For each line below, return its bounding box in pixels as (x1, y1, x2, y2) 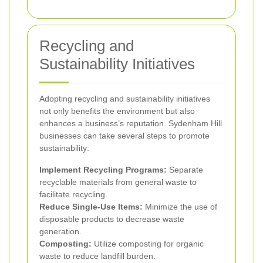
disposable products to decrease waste (39, 214, 184, 224)
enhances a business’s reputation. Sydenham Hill (39, 118, 222, 128)
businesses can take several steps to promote (39, 130, 210, 140)
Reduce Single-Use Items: (39, 201, 143, 211)
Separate (167, 164, 203, 174)
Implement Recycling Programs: (39, 164, 167, 174)
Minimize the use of (143, 201, 217, 211)
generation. (39, 226, 82, 236)
